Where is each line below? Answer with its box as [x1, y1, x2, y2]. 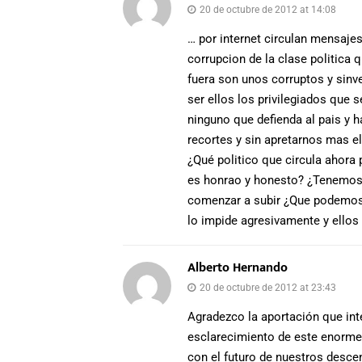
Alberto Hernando [187, 257, 288, 280]
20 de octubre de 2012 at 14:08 [200, 4, 336, 16]
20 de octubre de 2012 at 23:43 [200, 282, 336, 294]
